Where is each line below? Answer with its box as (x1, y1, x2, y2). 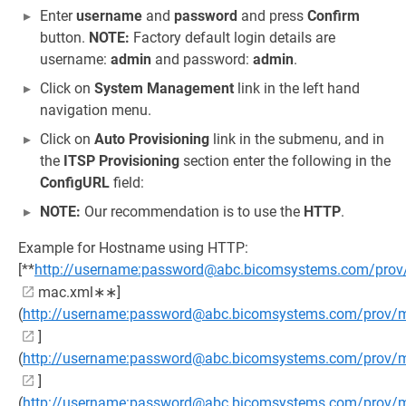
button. (40, 28, 89, 46)
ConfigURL (40, 173, 110, 191)
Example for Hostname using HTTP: (18, 238, 248, 256)
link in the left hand (234, 79, 360, 97)
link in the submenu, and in (209, 130, 384, 148)
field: (110, 173, 144, 191)
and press (237, 6, 307, 24)
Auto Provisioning (94, 130, 209, 148)
